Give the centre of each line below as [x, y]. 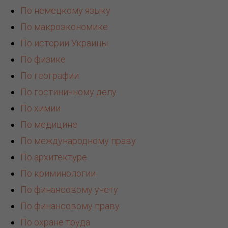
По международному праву [78, 141]
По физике [43, 60]
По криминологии [58, 174]
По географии [50, 76]
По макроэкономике [64, 27]
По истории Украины [64, 43]
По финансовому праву [70, 206]
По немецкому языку [65, 11]
